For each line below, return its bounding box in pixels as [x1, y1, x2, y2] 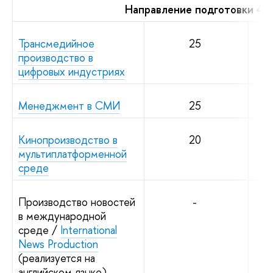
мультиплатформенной [18, 146, 127, 161]
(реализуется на [18, 250, 95, 266]
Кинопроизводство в [18, 132, 118, 147]
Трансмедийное [18, 35, 94, 51]
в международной [18, 208, 106, 224]
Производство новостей [18, 194, 135, 210]
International [60, 222, 117, 238]
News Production [18, 236, 98, 252]
